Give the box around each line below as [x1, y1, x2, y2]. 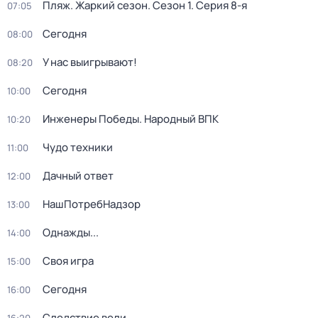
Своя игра [43, 253, 94, 268]
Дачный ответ [43, 168, 114, 183]
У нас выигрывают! [43, 55, 137, 70]
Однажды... [43, 225, 99, 240]
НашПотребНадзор [43, 197, 141, 212]
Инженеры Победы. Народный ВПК [43, 111, 219, 126]
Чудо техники [43, 140, 113, 155]
